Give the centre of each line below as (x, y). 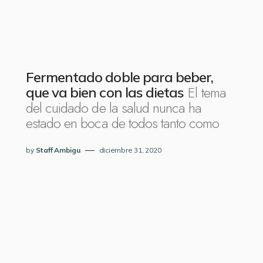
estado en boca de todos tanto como (123, 123)
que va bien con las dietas (105, 92)
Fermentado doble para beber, (120, 77)
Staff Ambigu (58, 150)
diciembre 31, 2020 (130, 150)
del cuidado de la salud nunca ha (114, 108)
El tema (207, 92)
